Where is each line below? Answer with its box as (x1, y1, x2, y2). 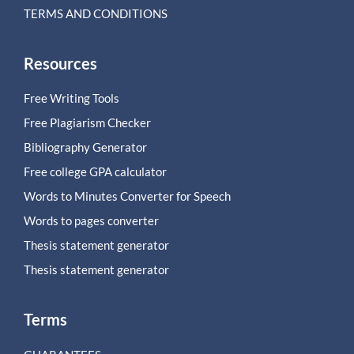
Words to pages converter (24, 213, 159, 228)
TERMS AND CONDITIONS (24, 6, 170, 21)
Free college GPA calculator (24, 164, 167, 179)
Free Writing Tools (24, 91, 119, 106)
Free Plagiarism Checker (24, 115, 151, 130)
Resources (24, 54, 97, 73)
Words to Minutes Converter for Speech (24, 189, 231, 204)
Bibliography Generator (24, 140, 147, 155)
